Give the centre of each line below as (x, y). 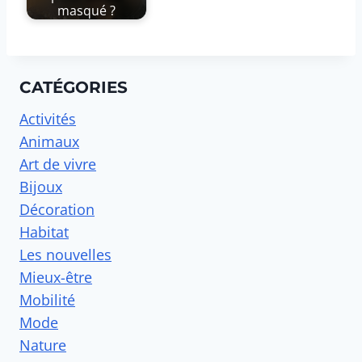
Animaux (49, 142)
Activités (48, 119)
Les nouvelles (65, 255)
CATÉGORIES (74, 88)
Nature (43, 345)
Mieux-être (56, 278)
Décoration (57, 210)
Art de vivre (58, 164)
